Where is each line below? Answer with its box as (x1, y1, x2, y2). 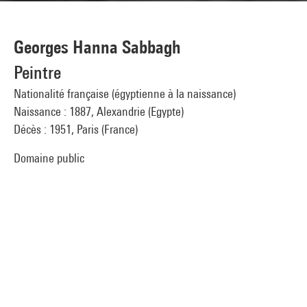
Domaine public (14, 151, 84, 165)
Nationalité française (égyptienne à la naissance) (14, 86, 236, 101)
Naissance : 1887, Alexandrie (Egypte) (14, 104, 184, 119)
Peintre (14, 62, 61, 83)
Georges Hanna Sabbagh (14, 36, 181, 58)
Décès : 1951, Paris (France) (14, 122, 138, 136)
